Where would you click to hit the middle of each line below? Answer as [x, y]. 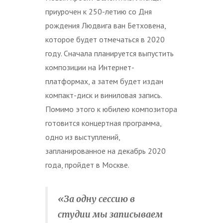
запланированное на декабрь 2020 [106, 151]
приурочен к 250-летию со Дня [99, 11]
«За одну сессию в [96, 199]
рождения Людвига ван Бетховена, [106, 25]
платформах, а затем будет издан [104, 81]
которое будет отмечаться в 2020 [105, 39]
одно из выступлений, [83, 137]
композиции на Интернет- [90, 67]
